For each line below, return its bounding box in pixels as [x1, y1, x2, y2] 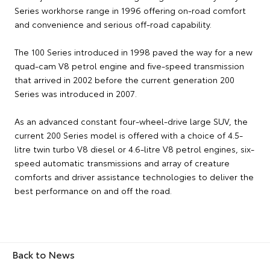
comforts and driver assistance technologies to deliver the [14, 171, 254, 183]
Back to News [12, 247, 75, 262]
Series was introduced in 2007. [14, 87, 137, 100]
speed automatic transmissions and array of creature [14, 157, 230, 169]
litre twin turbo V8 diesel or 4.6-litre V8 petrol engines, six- [14, 143, 254, 155]
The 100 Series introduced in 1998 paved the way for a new [14, 46, 253, 58]
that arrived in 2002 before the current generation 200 [14, 74, 234, 86]
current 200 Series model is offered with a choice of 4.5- [14, 129, 243, 142]
